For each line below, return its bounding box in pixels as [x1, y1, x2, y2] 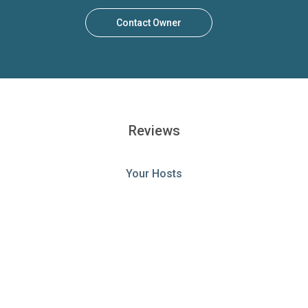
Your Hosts [126, 167, 182, 181]
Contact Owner [116, 17, 181, 29]
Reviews [128, 122, 180, 140]
